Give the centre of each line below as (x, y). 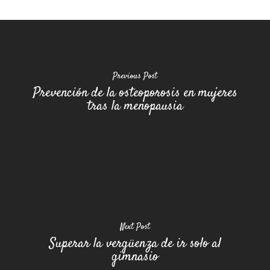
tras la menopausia (135, 106)
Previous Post (135, 77)
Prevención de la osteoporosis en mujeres (135, 93)
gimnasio (135, 257)
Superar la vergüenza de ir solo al (135, 244)
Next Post (135, 228)
